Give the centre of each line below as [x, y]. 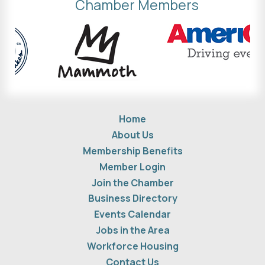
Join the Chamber [132, 182]
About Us [132, 135]
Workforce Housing [132, 246]
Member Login [132, 167]
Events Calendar [132, 214]
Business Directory [132, 198]
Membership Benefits [132, 151]
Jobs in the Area [132, 230]
